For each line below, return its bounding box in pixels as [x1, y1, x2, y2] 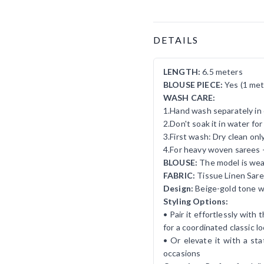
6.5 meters [200, 66, 243, 77]
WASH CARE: [163, 92, 216, 103]
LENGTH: [163, 66, 201, 77]
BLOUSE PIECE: [163, 79, 223, 90]
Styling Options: [163, 196, 229, 206]
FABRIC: [163, 170, 197, 180]
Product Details [153, 22, 218, 34]
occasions [163, 247, 201, 258]
